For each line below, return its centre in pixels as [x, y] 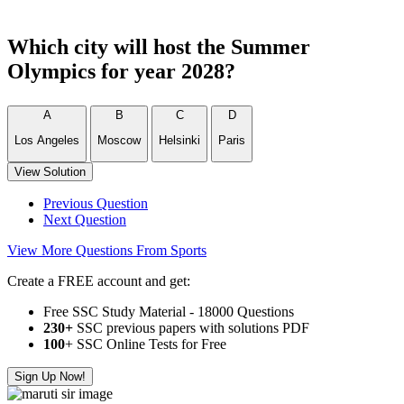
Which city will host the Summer [159, 47]
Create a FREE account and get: [99, 280]
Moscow [119, 141]
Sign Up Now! [50, 376]
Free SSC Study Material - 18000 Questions [169, 311]
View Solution [50, 171]
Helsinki [179, 141]
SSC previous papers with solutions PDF [191, 327]
